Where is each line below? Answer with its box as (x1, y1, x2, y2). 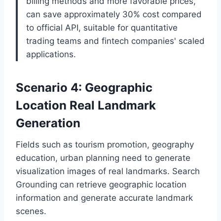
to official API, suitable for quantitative (26, 22, 178, 33)
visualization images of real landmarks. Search (16, 166, 200, 176)
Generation (16, 115, 80, 130)
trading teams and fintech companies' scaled (26, 36, 205, 46)
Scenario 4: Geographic (16, 80, 152, 95)
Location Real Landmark (16, 98, 156, 112)
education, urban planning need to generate (16, 152, 190, 163)
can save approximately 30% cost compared (26, 9, 202, 19)
